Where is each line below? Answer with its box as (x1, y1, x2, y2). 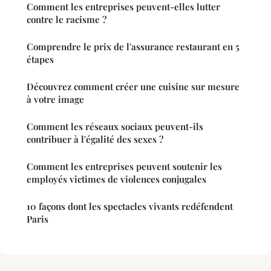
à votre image (27, 93, 84, 105)
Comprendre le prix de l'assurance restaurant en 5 (27, 40, 240, 53)
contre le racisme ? (27, 13, 106, 25)
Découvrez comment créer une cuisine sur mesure (27, 80, 240, 93)
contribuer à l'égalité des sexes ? (27, 132, 163, 145)
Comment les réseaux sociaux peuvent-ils (27, 120, 203, 132)
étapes (27, 53, 54, 65)
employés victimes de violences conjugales (27, 172, 206, 185)
